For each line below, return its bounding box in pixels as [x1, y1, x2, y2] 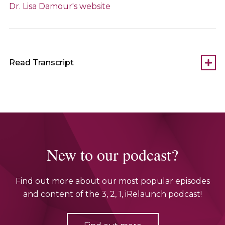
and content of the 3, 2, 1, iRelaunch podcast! [23, 189, 202, 199]
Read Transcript [9, 57, 74, 67]
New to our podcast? [47, 143, 178, 165]
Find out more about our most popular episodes [15, 176, 210, 186]
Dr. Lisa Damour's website [9, 1, 110, 11]
